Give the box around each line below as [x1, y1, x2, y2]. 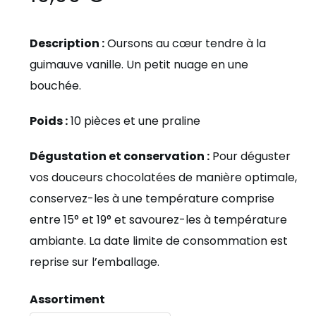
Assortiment [29, 291, 105, 308]
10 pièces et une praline [67, 112, 200, 129]
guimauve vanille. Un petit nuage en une [29, 56, 248, 73]
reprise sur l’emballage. [29, 253, 159, 270]
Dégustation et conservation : [29, 147, 209, 164]
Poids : [29, 112, 68, 129]
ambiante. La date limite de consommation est [29, 232, 288, 249]
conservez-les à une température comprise [29, 190, 274, 207]
